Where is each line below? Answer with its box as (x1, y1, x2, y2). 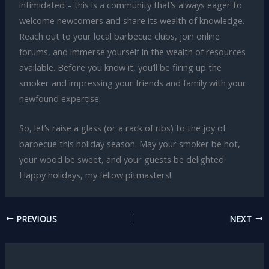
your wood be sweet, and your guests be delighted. (19, 153, 226, 166)
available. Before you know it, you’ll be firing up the (19, 61, 222, 74)
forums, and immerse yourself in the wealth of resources (19, 46, 246, 58)
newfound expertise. (19, 92, 101, 105)
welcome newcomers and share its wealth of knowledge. (19, 14, 244, 27)
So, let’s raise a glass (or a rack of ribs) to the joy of (19, 122, 226, 134)
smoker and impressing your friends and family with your (19, 77, 246, 89)
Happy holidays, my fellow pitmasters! (19, 169, 171, 181)
